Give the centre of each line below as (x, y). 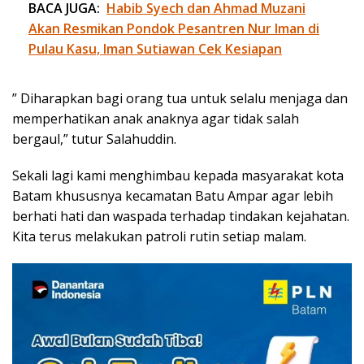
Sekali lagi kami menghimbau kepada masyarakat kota (178, 175)
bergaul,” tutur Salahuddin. (94, 139)
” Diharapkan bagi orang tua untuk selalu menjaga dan (180, 98)
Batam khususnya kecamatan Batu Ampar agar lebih (173, 195)
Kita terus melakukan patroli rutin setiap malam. (159, 236)
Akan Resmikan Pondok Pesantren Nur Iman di (174, 28)
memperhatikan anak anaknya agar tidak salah (156, 118)
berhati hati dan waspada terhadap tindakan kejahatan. (181, 216)
